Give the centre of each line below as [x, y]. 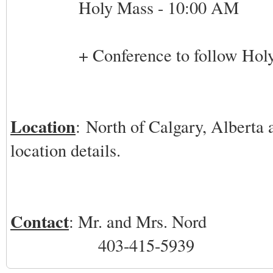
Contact [40, 221]
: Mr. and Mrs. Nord [138, 221]
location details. [66, 150]
